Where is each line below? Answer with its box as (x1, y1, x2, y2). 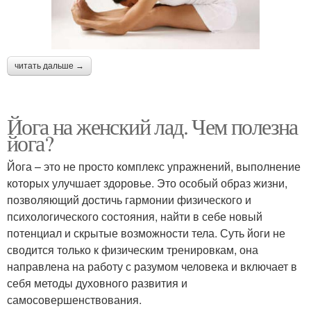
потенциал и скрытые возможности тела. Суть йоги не (7, 225, 285, 242)
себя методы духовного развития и (7, 275, 187, 292)
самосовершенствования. (7, 292, 142, 308)
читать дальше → (15, 61, 84, 72)
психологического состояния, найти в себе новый (7, 208, 262, 225)
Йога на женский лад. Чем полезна (7, 111, 298, 142)
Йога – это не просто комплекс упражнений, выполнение (7, 158, 301, 175)
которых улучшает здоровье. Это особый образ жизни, (7, 175, 287, 192)
